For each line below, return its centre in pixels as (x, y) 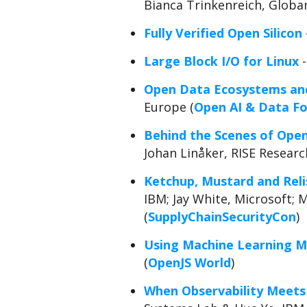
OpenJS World (189, 262)
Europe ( (169, 107)
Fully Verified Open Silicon (223, 33)
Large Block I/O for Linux (221, 61)
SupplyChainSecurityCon (222, 217)
